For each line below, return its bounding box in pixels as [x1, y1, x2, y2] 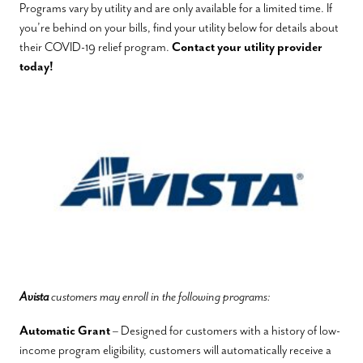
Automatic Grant [19, 322, 110, 339]
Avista [19, 288, 49, 305]
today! [19, 58, 53, 75]
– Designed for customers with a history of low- [110, 322, 340, 339]
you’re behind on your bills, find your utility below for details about [19, 19, 339, 36]
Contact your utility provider [172, 38, 322, 55]
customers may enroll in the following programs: [49, 288, 271, 305]
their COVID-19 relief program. [19, 38, 172, 55]
